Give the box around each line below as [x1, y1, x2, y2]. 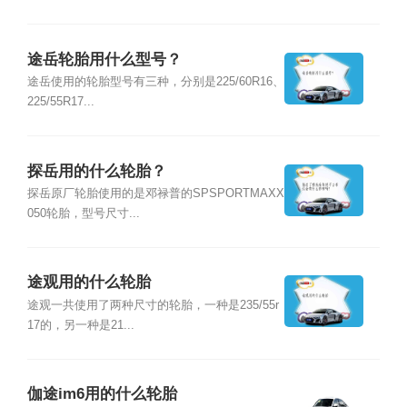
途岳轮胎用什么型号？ [26, 50, 182, 68]
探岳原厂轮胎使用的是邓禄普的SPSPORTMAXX [26, 186, 284, 200]
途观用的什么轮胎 [26, 273, 151, 292]
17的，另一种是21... [26, 318, 134, 332]
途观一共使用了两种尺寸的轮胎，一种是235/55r [26, 298, 279, 312]
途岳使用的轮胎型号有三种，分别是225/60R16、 [26, 75, 284, 89]
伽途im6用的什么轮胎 [26, 385, 177, 403]
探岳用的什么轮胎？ [26, 162, 166, 180]
